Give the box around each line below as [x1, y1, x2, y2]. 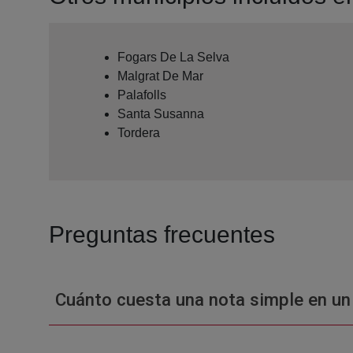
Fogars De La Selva [117, 50, 229, 64]
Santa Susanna [117, 106, 204, 121]
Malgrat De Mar [117, 69, 203, 83]
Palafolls [117, 87, 166, 102]
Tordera [117, 125, 160, 139]
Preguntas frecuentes [49, 221, 275, 247]
